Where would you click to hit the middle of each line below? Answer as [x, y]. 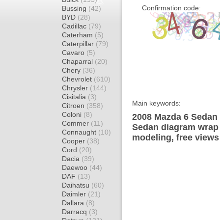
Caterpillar [79, 44]
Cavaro [74, 53]
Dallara [74, 203]
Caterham [78, 35]
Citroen [74, 106]
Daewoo [76, 167]
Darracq [75, 212]
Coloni [73, 114]
